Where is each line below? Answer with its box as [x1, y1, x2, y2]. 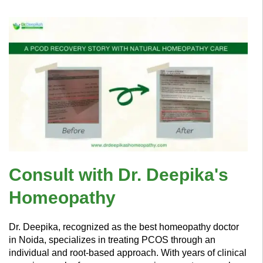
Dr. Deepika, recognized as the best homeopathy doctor [9, 221, 239, 232]
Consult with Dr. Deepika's [9, 164, 228, 184]
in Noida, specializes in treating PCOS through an [9, 234, 215, 245]
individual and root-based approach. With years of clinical [9, 247, 247, 258]
